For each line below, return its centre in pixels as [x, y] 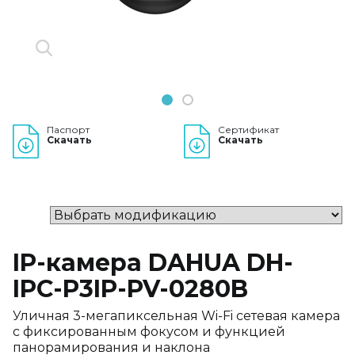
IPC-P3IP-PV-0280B [130, 289]
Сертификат [248, 130]
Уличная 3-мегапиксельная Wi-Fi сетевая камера [176, 316]
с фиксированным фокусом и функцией [149, 332]
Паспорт [68, 130]
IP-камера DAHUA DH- [153, 263]
